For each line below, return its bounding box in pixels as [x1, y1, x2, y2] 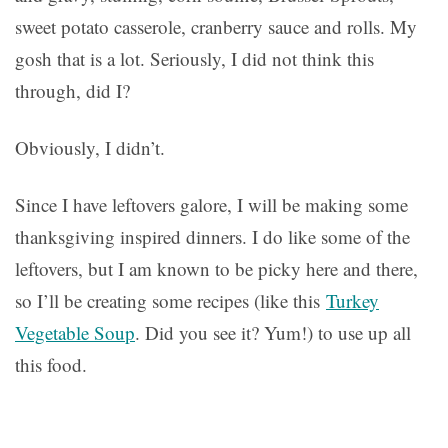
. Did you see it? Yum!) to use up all [135, 320, 411, 346]
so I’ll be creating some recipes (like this [15, 288, 326, 314]
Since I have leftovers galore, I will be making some [15, 192, 408, 218]
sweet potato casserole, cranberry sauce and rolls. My [15, 14, 417, 40]
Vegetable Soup [15, 320, 135, 346]
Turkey [326, 288, 379, 314]
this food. [15, 352, 87, 378]
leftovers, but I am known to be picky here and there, [15, 256, 418, 282]
